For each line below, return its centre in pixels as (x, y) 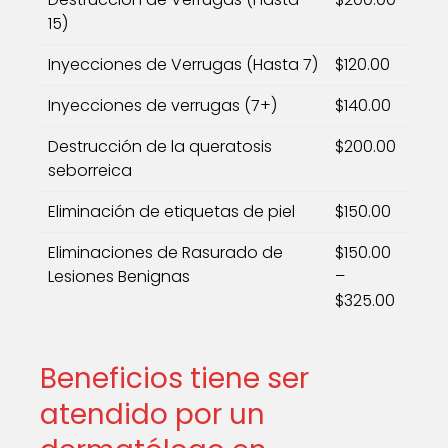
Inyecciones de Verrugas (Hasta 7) (183, 64)
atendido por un (152, 414)
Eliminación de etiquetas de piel (171, 211)
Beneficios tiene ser (174, 378)
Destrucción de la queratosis (160, 146)
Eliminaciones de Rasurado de (165, 252)
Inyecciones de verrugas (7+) (162, 105)
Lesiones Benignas (119, 276)
